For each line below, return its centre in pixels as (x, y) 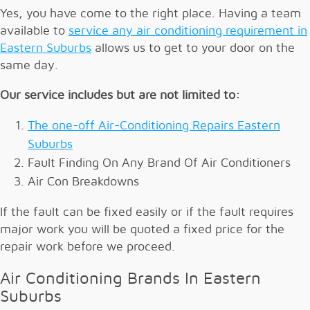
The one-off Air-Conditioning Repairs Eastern (154, 126)
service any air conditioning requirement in (188, 31)
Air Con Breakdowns (83, 182)
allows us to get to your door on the (193, 48)
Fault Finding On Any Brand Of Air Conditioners (159, 163)
